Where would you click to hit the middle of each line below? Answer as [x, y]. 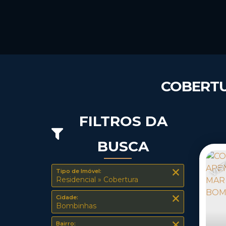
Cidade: [67, 197]
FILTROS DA [123, 121]
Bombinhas [79, 206]
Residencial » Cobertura [100, 180]
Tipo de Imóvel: [79, 171]
